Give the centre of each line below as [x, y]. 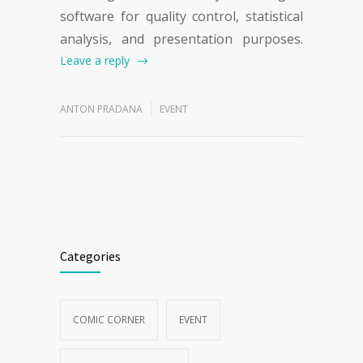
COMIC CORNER [109, 320]
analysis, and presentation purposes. [181, 39]
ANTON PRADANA [101, 109]
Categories [90, 256]
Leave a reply [95, 60]
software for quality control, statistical [181, 16]
